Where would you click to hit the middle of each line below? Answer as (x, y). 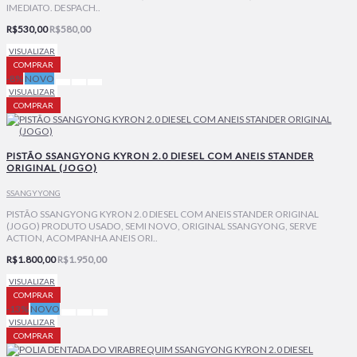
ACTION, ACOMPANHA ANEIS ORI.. (82, 238)
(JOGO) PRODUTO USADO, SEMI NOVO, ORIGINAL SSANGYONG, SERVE (162, 226)
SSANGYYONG (33, 193)
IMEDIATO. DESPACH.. (53, 8)
